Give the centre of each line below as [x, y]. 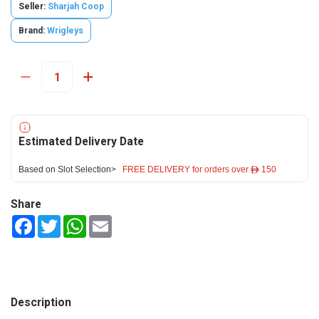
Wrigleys [65, 31]
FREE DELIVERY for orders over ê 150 [199, 169]
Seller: [33, 6]
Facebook [57, 221]
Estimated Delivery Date [81, 141]
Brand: [32, 31]
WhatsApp [110, 221]
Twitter [77, 221]
